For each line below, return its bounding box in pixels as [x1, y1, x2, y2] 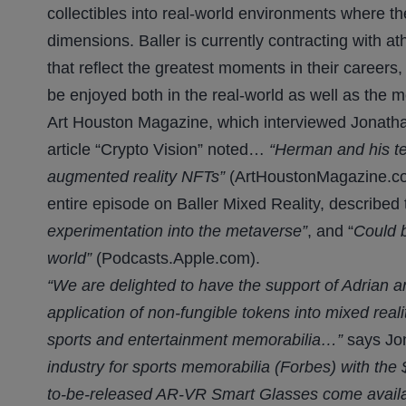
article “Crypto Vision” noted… [47, 140, 269, 159]
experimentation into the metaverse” [47, 222, 307, 241]
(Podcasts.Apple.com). [92, 249, 260, 268]
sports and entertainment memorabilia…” [47, 331, 343, 350]
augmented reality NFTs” [47, 168, 225, 187]
